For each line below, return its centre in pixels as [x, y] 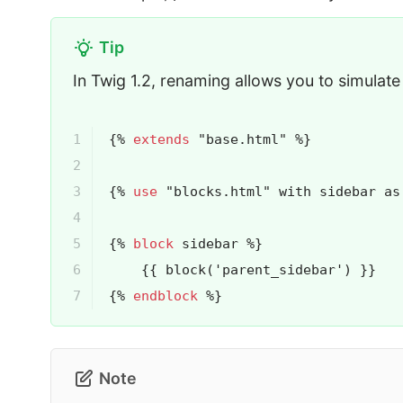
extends [161, 139]
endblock [165, 296]
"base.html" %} [250, 139]
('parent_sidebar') [278, 269]
